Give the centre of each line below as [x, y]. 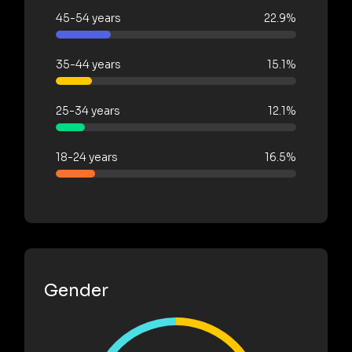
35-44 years [88, 64]
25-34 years [88, 110]
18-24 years [87, 157]
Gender [76, 290]
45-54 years [88, 18]
